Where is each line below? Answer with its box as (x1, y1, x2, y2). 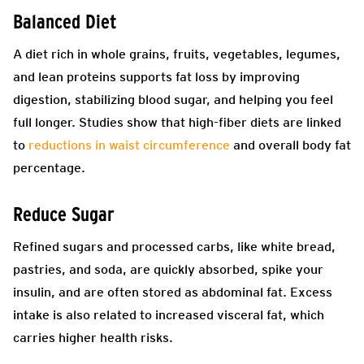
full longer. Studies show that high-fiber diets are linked (13, 114, 341, 130)
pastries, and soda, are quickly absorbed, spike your (13, 261, 323, 277)
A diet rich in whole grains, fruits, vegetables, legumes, (13, 45, 340, 62)
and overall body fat (230, 136, 351, 153)
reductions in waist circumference (28, 136, 230, 153)
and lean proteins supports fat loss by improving (13, 68, 300, 84)
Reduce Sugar (13, 202, 115, 225)
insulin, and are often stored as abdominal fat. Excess (13, 284, 332, 300)
